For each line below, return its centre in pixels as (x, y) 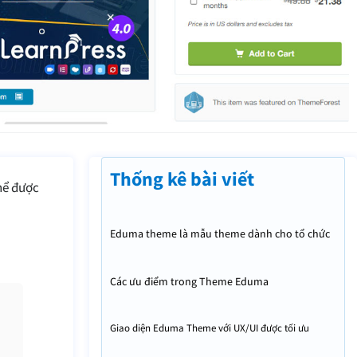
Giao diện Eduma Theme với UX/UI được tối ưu (209, 328)
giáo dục (129, 251)
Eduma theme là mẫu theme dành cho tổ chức (220, 233)
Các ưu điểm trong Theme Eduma (189, 281)
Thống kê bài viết (182, 178)
